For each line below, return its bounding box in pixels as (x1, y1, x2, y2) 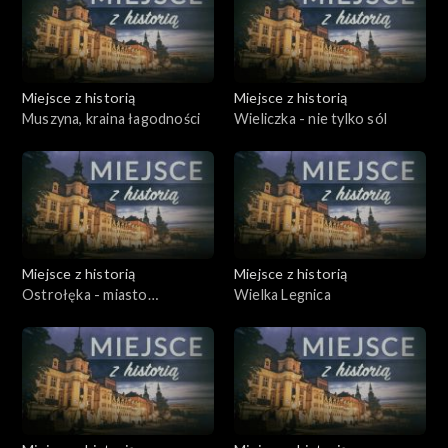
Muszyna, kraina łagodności (22, 109, 201, 127)
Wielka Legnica (234, 285, 331, 303)
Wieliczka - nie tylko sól (234, 109, 387, 127)
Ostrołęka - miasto (22, 285, 148, 303)
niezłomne (22, 306, 91, 324)
